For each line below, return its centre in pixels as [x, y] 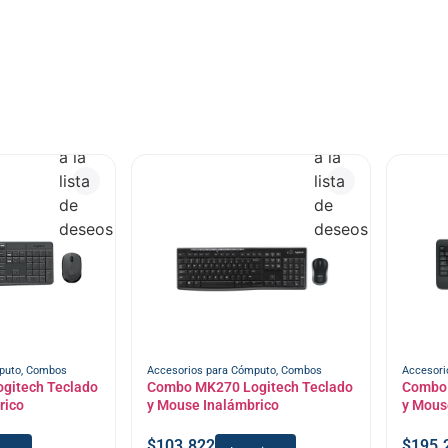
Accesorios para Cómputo [211, 371]
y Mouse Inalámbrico [212, 405]
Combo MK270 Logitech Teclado [249, 387]
